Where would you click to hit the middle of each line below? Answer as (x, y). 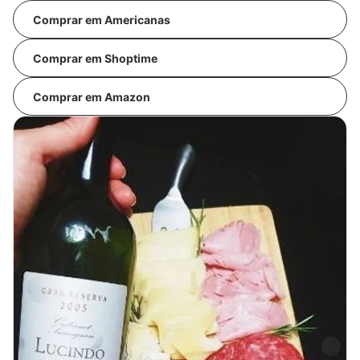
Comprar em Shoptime (95, 58)
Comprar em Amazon (92, 96)
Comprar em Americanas (102, 19)
